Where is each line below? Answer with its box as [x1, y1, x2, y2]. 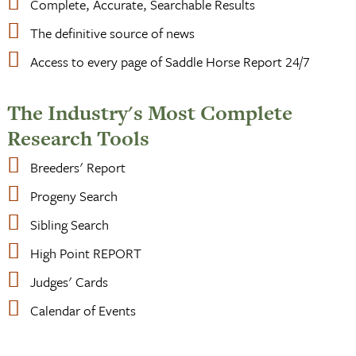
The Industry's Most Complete [6, 98, 292, 127]
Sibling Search [30, 215, 110, 235]
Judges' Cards [30, 272, 109, 292]
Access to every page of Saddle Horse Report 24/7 [30, 51, 311, 72]
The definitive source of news [30, 22, 195, 43]
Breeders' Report [30, 157, 126, 178]
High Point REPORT [30, 243, 142, 264]
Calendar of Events [30, 300, 137, 321]
